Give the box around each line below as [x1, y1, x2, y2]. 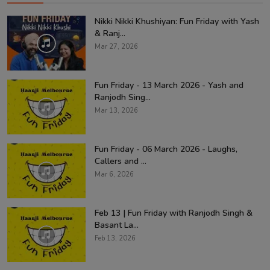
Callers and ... [95, 155, 146, 167]
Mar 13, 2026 [95, 105, 138, 115]
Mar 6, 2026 [95, 169, 134, 179]
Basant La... [95, 219, 139, 231]
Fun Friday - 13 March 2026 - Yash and [95, 79, 243, 91]
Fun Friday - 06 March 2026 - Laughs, [95, 143, 237, 155]
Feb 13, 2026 [95, 233, 136, 243]
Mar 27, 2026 [95, 42, 138, 51]
